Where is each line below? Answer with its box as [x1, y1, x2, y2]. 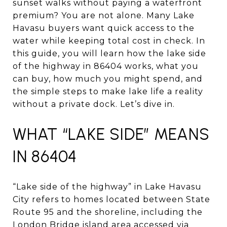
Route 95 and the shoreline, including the [13, 207, 203, 217]
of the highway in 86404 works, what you [13, 61, 199, 71]
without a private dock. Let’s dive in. [13, 99, 175, 109]
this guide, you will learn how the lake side [13, 49, 206, 58]
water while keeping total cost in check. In [13, 36, 205, 46]
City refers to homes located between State [13, 194, 210, 204]
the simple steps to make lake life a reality [13, 87, 203, 96]
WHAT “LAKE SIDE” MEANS [13, 125, 210, 144]
